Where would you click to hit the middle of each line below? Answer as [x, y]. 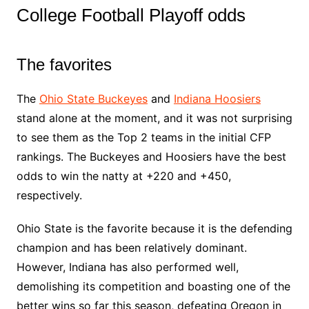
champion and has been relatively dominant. [131, 248]
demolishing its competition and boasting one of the [153, 286]
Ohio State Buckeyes [93, 99]
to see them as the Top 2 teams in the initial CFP [143, 137]
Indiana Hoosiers [217, 99]
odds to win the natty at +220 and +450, [123, 176]
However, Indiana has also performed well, [127, 267]
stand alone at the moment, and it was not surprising [154, 118]
